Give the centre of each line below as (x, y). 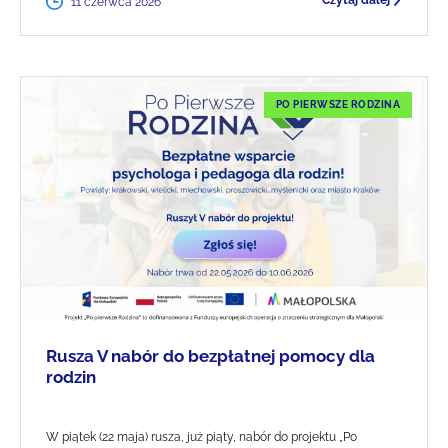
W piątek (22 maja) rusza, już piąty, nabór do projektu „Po (201, 436)
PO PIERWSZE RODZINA (337, 105)
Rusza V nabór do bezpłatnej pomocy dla (210, 355)
